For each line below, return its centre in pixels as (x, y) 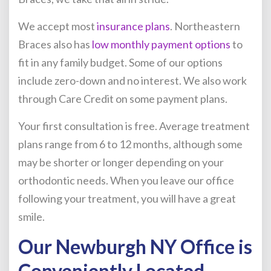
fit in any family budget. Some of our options (120, 62)
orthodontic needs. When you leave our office (126, 180)
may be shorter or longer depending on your (121, 162)
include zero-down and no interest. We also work (132, 80)
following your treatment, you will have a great (127, 198)
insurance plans (133, 26)
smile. (31, 217)
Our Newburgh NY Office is (135, 247)
